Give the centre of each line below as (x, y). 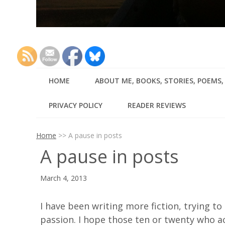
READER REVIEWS (157, 105)
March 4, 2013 (63, 178)
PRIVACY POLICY (76, 105)
